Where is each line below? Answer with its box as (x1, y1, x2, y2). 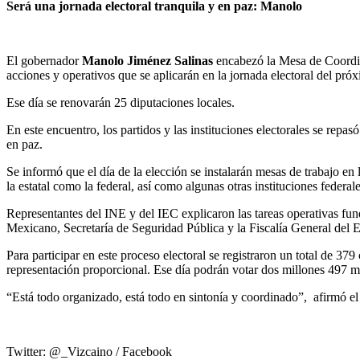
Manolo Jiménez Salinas (82, 54, 213, 68)
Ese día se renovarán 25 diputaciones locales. (6, 96, 235, 110)
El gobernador (6, 54, 82, 68)
